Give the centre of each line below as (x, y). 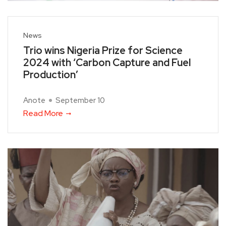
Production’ (51, 74)
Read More (43, 113)
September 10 (80, 100)
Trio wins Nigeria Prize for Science (103, 50)
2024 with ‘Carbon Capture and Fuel (107, 62)
